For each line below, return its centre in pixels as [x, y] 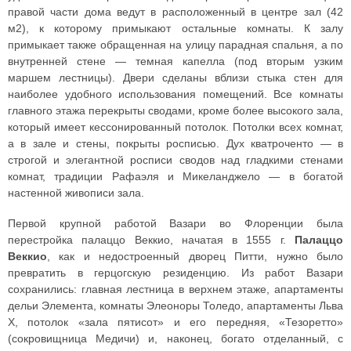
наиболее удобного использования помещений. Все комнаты [175, 94]
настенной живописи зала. [76, 193]
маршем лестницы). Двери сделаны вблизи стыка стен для [175, 78]
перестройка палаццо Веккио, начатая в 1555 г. [151, 240]
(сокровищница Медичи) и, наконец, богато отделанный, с [175, 339]
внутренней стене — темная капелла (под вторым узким [175, 62]
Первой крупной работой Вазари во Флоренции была [175, 224]
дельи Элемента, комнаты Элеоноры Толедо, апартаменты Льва [175, 306]
